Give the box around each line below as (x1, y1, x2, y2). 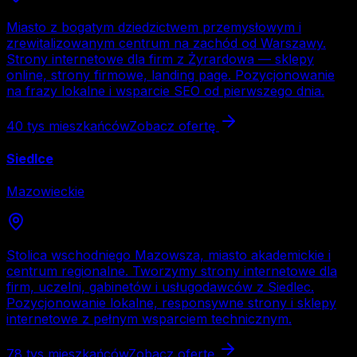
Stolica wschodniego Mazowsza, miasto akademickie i (6, 247, 331, 264)
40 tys (6, 117, 45, 134)
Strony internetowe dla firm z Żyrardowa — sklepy (6, 50, 314, 67)
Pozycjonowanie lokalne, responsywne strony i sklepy (6, 295, 336, 312)
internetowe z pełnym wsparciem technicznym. (6, 311, 292, 328)
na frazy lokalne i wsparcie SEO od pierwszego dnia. (6, 82, 324, 99)
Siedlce (6, 151, 53, 167)
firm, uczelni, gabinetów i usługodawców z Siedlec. (6, 279, 314, 296)
